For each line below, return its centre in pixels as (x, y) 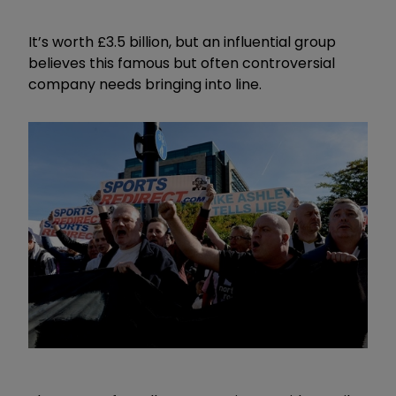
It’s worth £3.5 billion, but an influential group (182, 42)
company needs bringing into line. (145, 84)
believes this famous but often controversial (182, 63)
